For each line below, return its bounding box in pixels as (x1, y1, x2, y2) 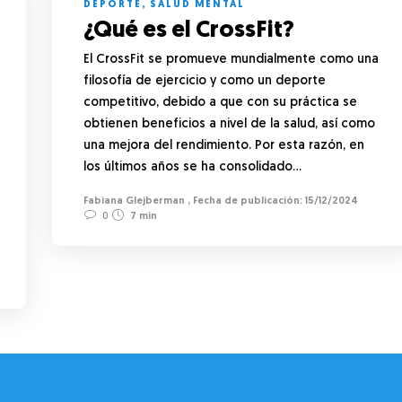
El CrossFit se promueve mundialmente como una (83, 52, 379, 66)
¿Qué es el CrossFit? (83, 18, 299, 43)
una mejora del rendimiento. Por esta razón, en (83, 138, 364, 153)
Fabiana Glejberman (83, 196, 185, 206)
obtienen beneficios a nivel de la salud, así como (83, 117, 375, 131)
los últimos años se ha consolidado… (83, 160, 301, 174)
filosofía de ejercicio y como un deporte (83, 74, 326, 88)
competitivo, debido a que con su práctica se (83, 95, 357, 109)
